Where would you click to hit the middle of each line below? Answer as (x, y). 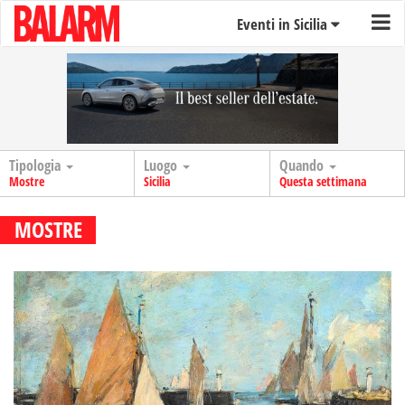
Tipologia (37, 165)
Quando (303, 165)
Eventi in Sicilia (283, 24)
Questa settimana (323, 181)
